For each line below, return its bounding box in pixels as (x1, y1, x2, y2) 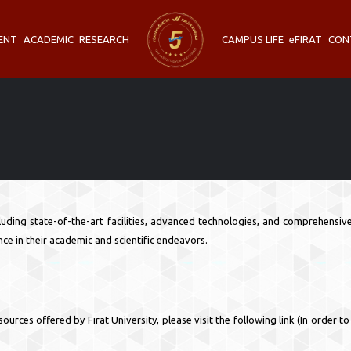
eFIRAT (289, 34, 323, 45)
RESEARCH (78, 34, 129, 45)
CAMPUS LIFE (222, 34, 284, 45)
